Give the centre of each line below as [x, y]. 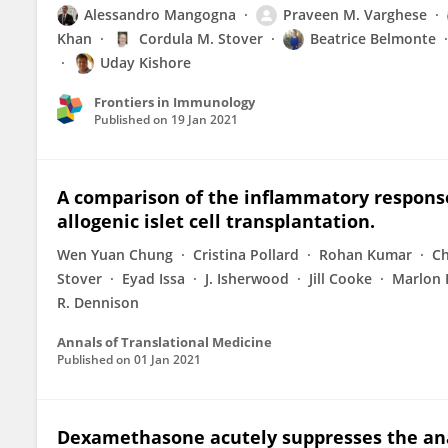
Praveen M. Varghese [355, 14]
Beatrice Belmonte [373, 38]
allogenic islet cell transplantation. [216, 221]
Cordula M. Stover [201, 38]
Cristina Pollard [246, 254]
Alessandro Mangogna [160, 14]
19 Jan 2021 [204, 119]
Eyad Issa [153, 278]
